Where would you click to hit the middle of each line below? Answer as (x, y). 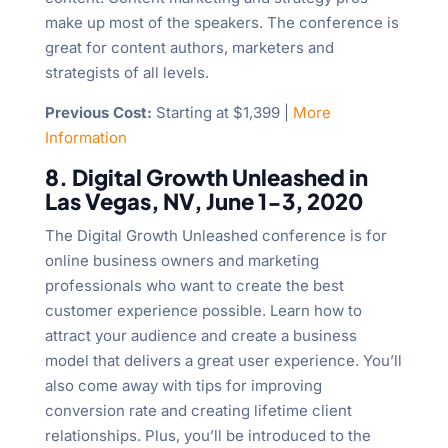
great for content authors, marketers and (189, 48)
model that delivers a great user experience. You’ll (223, 361)
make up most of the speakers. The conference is (221, 23)
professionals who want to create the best (194, 286)
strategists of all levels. (126, 73)
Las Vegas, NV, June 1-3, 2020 (203, 201)
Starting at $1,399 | (222, 113)
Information (85, 138)
